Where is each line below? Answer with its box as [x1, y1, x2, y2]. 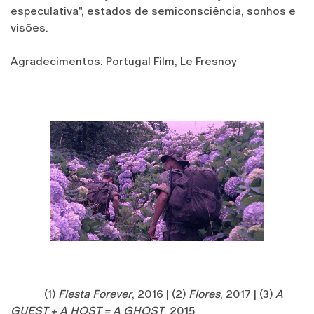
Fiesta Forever [58, 287, 132, 301]
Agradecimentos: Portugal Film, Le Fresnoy [11, 55, 237, 69]
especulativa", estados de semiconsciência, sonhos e [11, 4, 296, 18]
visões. [11, 21, 48, 35]
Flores [189, 287, 220, 301]
